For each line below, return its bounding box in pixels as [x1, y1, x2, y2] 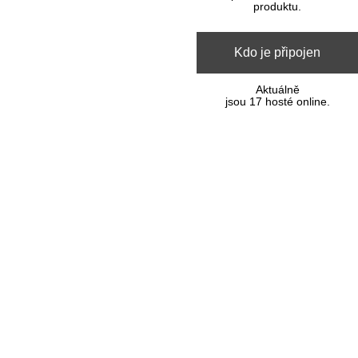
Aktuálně [255, 84, 300, 97]
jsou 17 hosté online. [225, 96, 330, 109]
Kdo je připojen [234, 45, 321, 60]
